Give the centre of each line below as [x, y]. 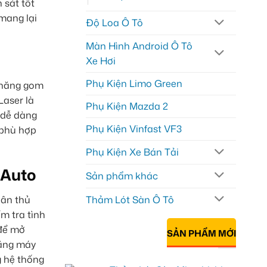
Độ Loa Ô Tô [114, 23]
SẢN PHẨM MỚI [201, 233]
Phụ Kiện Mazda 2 [127, 106]
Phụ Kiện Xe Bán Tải [132, 152]
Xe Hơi [100, 61]
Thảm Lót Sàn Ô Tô [130, 199]
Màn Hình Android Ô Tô [139, 46]
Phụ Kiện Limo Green [134, 84]
